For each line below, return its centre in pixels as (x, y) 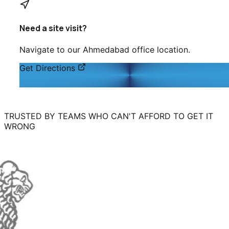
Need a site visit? (53, 28)
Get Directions (49, 68)
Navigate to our (51, 50)
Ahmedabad (106, 50)
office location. (160, 50)
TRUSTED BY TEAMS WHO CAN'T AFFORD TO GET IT (109, 116)
